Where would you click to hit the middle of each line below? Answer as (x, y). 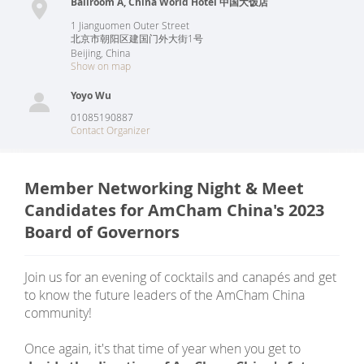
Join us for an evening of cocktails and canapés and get (180, 277)
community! (58, 313)
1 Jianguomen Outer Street (130, 25)
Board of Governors (102, 232)
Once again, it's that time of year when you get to (162, 349)
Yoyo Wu (91, 95)
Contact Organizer (110, 130)
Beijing (86, 53)
